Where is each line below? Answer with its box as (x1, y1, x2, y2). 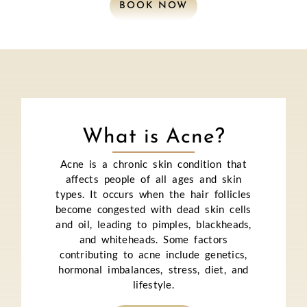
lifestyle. (133, 278, 174, 291)
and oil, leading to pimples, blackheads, (56, 217, 251, 230)
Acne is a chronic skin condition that (60, 157, 247, 170)
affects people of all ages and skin (65, 172, 242, 185)
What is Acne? (82, 126, 225, 148)
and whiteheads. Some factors (79, 232, 228, 245)
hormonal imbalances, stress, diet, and (58, 262, 249, 275)
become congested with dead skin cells (56, 202, 251, 215)
